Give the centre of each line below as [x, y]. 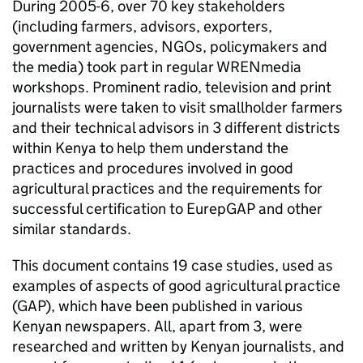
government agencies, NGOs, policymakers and [170, 47]
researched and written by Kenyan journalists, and [178, 346]
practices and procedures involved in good [153, 168]
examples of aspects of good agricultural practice [176, 286]
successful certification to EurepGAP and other [167, 209]
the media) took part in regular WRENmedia [157, 67]
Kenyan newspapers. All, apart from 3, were [157, 326]
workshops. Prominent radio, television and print [172, 87]
